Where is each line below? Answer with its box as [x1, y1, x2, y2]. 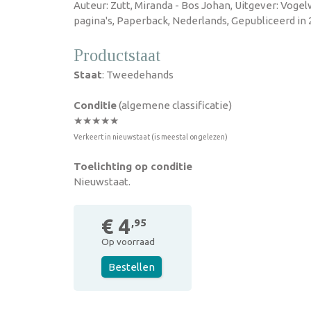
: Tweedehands [102, 69, 174, 81]
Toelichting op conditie [74, 160, 192, 172]
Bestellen [108, 261, 155, 273]
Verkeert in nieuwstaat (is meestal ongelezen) [74, 133, 228, 141]
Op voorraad [101, 236, 155, 247]
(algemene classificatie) [117, 99, 232, 111]
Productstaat [74, 46, 160, 65]
